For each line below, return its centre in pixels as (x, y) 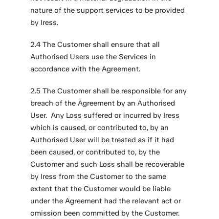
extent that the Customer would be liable (101, 189)
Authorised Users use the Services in (93, 57)
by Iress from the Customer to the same (99, 176)
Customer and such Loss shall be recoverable (108, 164)
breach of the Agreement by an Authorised (103, 103)
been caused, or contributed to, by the (95, 152)
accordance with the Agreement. (87, 69)
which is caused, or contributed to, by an (100, 128)
